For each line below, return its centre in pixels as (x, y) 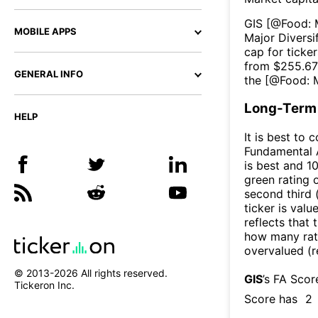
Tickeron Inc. (44, 285)
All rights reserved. (123, 273)
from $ (262, 66)
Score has (271, 298)
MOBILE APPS (45, 31)
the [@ (262, 80)
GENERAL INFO (49, 74)
